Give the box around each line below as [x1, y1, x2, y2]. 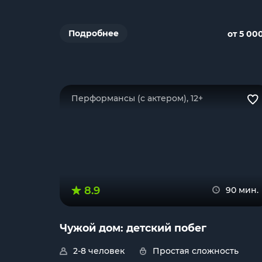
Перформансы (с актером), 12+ [71, 93, 203, 104]
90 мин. [226, 185, 258, 195]
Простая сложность [153, 246, 239, 256]
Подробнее [68, 28, 119, 39]
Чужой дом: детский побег [60, 222, 206, 234]
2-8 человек [73, 246, 125, 256]
